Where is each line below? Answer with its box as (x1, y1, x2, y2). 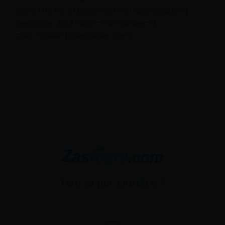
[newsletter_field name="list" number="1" (15, 19, 160, 28)
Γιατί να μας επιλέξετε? (61, 177, 164, 188)
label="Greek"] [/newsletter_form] (15, 31, 132, 40)
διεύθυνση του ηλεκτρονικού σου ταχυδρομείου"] (15, 6, 187, 15)
